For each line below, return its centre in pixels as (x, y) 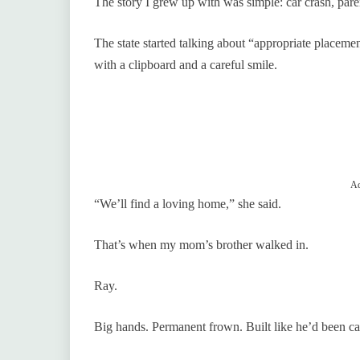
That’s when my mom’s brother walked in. (201, 244)
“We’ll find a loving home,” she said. (188, 203)
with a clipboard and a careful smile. (186, 64)
